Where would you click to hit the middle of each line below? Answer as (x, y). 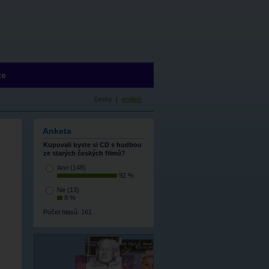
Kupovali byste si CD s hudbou (92, 145)
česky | (108, 99)
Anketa (57, 131)
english (131, 99)
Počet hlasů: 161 (68, 212)
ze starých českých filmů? (84, 153)
